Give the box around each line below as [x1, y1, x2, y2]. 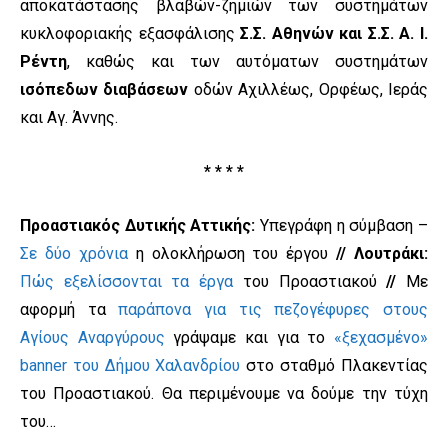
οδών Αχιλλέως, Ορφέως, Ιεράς [188, 80, 429, 100]
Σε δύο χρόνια [20, 244, 128, 264]
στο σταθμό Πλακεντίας [240, 356, 428, 376]
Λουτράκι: [354, 244, 428, 264]
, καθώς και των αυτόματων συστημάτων [67, 52, 428, 72]
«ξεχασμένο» [325, 328, 429, 348]
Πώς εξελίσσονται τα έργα [20, 272, 234, 292]
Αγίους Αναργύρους [20, 328, 165, 348]
